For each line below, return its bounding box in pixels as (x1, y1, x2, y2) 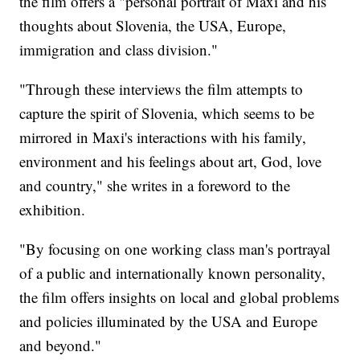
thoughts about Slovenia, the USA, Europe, (19, 15, 287, 36)
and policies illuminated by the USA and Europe (19, 311, 318, 332)
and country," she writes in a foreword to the (19, 175, 291, 196)
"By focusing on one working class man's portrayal (19, 239, 331, 260)
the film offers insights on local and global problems (19, 287, 340, 308)
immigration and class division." (19, 39, 219, 60)
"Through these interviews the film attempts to (19, 79, 304, 100)
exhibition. (19, 199, 86, 220)
